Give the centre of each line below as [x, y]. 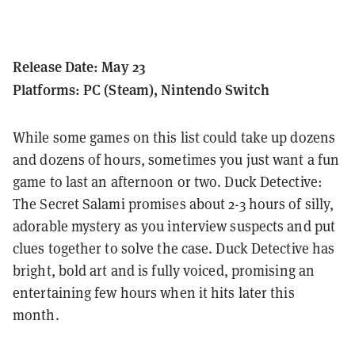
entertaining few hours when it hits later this [154, 293]
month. [36, 315]
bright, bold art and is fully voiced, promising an [164, 271]
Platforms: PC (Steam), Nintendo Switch [141, 90]
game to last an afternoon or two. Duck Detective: [168, 182]
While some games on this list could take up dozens [174, 138]
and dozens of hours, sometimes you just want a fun [176, 160]
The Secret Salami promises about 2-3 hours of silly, [174, 204]
